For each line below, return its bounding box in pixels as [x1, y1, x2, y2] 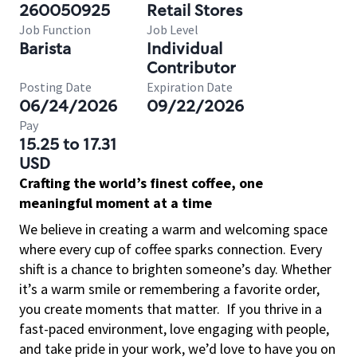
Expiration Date [147, 79, 233, 95]
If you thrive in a [226, 300, 322, 318]
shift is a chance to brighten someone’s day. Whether [19, 260, 331, 278]
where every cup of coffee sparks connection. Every [19, 240, 322, 258]
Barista [19, 38, 71, 59]
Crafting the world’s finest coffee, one [19, 174, 263, 192]
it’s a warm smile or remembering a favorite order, [19, 280, 320, 298]
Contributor [147, 57, 236, 78]
